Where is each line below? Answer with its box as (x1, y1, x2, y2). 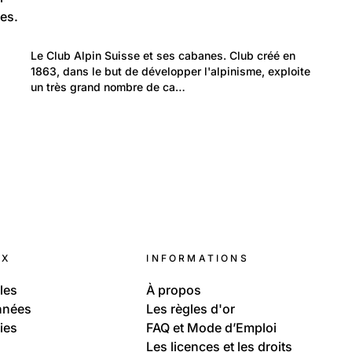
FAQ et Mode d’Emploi (146, 320, 277, 336)
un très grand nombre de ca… (31, 80, 185, 94)
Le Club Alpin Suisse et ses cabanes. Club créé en (31, 49, 299, 63)
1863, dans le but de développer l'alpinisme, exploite (31, 64, 313, 79)
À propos (146, 282, 202, 299)
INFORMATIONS (146, 252, 249, 265)
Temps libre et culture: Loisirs (43, 43, 174, 56)
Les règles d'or (146, 301, 236, 317)
